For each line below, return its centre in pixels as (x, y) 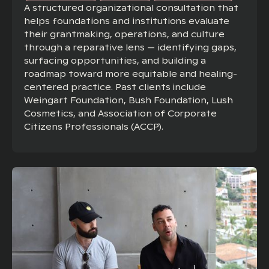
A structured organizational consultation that (131, 8)
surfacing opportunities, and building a (115, 60)
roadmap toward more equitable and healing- (131, 74)
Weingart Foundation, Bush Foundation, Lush (129, 100)
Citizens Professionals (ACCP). (94, 126)
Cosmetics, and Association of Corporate (121, 113)
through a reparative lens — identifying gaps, (131, 47)
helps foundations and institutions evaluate (127, 21)
